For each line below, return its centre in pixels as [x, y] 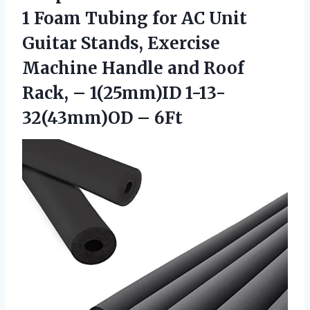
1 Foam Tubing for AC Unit [135, 18]
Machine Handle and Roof [133, 68]
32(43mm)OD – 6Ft [102, 118]
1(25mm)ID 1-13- [158, 93]
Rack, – [56, 93]
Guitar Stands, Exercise [121, 43]
